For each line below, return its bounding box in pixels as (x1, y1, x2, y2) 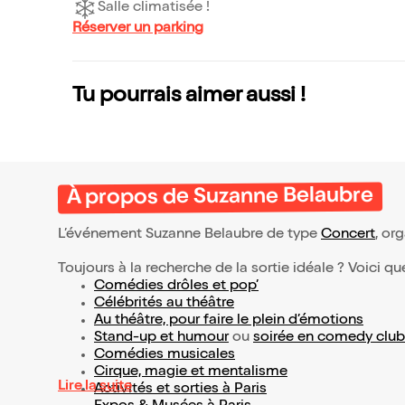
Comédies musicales (94, 348, 235, 363)
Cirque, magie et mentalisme (94, 365, 287, 380)
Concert (321, 228, 375, 242)
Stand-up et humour (94, 331, 229, 345)
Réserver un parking (72, 22, 203, 36)
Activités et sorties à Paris (94, 382, 267, 397)
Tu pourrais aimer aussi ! (72, 86, 306, 108)
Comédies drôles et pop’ (94, 279, 259, 294)
